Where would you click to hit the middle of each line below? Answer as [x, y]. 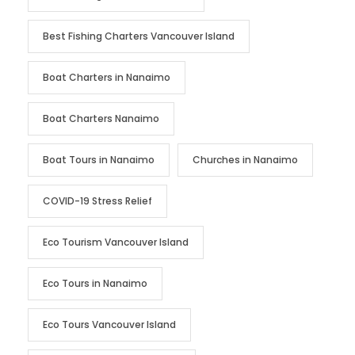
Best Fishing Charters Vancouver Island [139, 36]
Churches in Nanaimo [245, 159]
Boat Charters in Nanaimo [107, 77]
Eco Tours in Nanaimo [95, 283]
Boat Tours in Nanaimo [99, 159]
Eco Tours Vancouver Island [109, 324]
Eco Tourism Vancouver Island [116, 242]
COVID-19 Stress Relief [97, 200]
